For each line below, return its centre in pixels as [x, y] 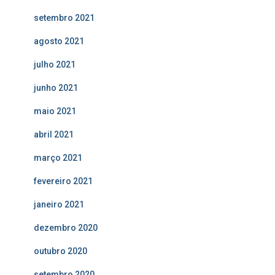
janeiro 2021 [59, 204]
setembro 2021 [64, 17]
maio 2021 [55, 111]
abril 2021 [54, 134]
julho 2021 [55, 64]
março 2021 [58, 157]
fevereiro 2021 [63, 181]
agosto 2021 [59, 41]
